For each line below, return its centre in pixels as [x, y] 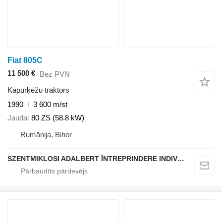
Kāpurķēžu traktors [38, 90]
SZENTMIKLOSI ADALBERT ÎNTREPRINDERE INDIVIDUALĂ [181, 158]
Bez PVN [55, 74]
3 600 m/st [50, 105]
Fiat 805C [25, 60]
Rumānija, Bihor [46, 134]
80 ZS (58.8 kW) [58, 117]
